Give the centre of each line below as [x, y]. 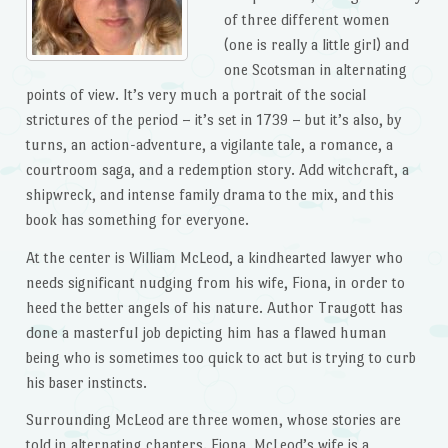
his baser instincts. [86, 382]
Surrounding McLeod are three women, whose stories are [213, 420]
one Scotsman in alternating [315, 69]
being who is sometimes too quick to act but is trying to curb [220, 357]
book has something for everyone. [137, 219]
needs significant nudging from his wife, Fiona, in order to [215, 282]
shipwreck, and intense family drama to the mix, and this [209, 194]
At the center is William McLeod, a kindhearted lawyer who [214, 257]
